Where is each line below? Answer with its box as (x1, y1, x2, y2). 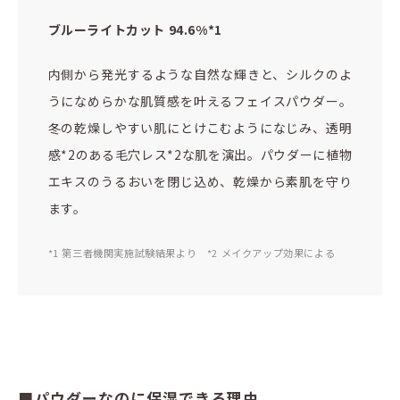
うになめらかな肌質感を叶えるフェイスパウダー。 (47, 91, 353, 110)
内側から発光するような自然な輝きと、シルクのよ (47, 64, 353, 83)
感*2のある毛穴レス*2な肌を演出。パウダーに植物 (47, 145, 353, 163)
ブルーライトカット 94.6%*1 (47, 20, 222, 38)
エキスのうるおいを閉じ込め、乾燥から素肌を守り (47, 171, 353, 190)
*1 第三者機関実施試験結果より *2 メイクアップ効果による (47, 245, 336, 260)
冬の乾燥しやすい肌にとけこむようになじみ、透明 (47, 118, 353, 137)
